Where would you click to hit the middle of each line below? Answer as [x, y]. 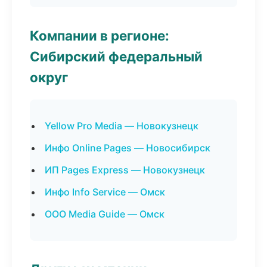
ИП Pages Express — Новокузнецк [125, 170]
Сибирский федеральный [116, 56]
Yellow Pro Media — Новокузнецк [122, 126]
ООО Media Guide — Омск [105, 214]
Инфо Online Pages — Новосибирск [128, 148]
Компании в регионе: [100, 35]
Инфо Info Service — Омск [105, 192]
